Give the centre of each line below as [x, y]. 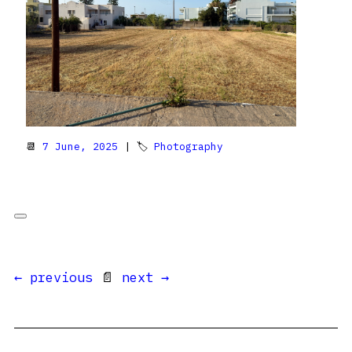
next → [145, 277]
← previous [53, 277]
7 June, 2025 [80, 146]
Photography [189, 146]
